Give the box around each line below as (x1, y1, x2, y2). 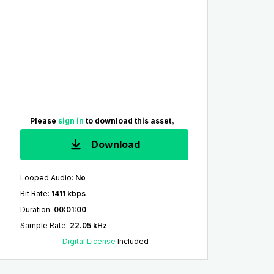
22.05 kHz (69, 221, 107, 230)
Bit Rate (20, 189, 48, 198)
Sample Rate (20, 221, 66, 230)
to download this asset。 (85, 116, 179, 126)
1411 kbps (51, 189, 86, 198)
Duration (20, 205, 50, 214)
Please (29, 116, 58, 126)
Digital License (62, 237, 116, 246)
